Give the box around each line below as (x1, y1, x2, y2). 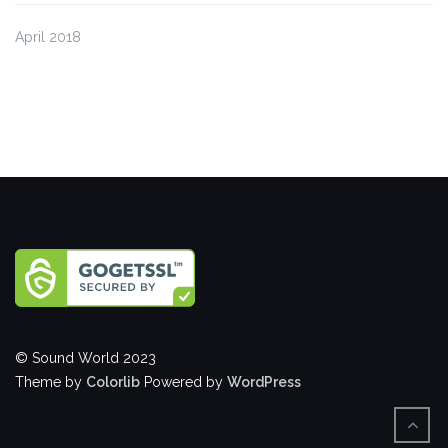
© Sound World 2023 (15, 349, 156, 366)
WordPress (227, 373, 301, 390)
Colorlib (86, 373, 140, 390)
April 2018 (15, 28, 81, 45)
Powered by (140, 373, 227, 390)
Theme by (15, 373, 86, 390)
